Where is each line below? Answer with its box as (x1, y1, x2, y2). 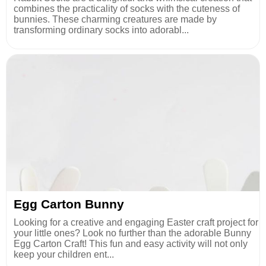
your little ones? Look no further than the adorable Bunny (14, 227, 251, 238)
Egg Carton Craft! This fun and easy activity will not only (14, 238, 248, 249)
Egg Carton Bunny (14, 197, 124, 211)
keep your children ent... (14, 249, 114, 259)
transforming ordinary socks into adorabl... (14, 24, 189, 35)
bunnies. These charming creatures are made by (14, 14, 217, 24)
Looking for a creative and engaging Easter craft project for (14, 217, 258, 227)
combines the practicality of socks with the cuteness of (14, 3, 240, 14)
